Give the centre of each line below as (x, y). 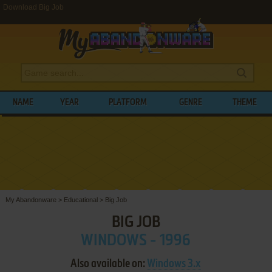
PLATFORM (128, 103)
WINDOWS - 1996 (136, 241)
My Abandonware (31, 199)
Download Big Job (33, 7)
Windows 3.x (174, 264)
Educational (80, 199)
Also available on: (109, 264)
